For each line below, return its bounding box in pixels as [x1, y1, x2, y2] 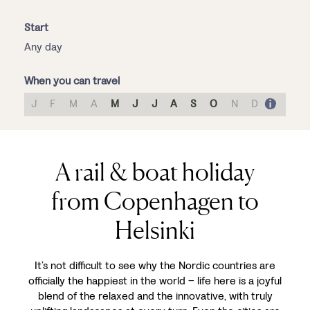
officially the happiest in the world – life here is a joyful [28, 273, 282, 288]
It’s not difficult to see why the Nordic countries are [35, 258, 275, 273]
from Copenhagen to [51, 186, 259, 215]
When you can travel [24, 73, 120, 88]
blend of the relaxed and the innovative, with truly [37, 289, 273, 303]
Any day [24, 39, 62, 54]
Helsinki [115, 215, 195, 244]
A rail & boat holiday [55, 157, 255, 186]
